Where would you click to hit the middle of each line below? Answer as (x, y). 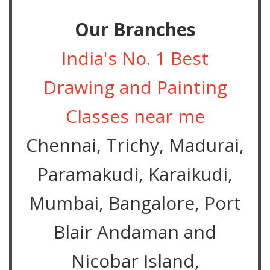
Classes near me (135, 116)
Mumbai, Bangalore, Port (135, 202)
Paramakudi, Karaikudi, (135, 174)
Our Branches (135, 29)
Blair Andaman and (135, 231)
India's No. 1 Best (135, 58)
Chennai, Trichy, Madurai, (135, 145)
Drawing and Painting (135, 87)
